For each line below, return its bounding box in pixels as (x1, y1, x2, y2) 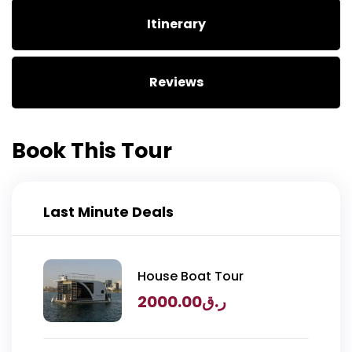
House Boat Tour (137, 267, 244, 286)
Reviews (148, 72, 203, 91)
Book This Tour (12, 135, 172, 165)
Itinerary (146, 14, 206, 33)
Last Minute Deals (43, 201, 174, 222)
